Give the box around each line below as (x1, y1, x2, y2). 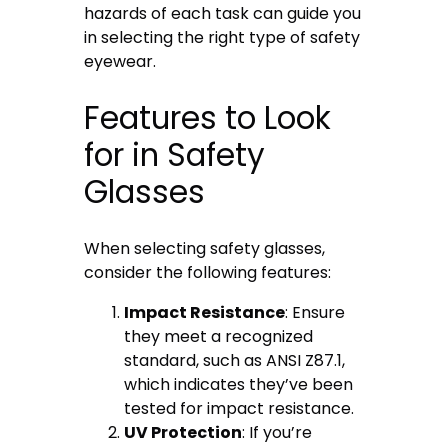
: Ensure (285, 300, 346, 324)
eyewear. (84, 49, 157, 73)
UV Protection (124, 420, 243, 444)
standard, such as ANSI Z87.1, (124, 348, 346, 372)
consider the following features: (84, 260, 332, 284)
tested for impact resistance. (124, 396, 355, 420)
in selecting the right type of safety (84, 25, 361, 49)
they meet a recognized (124, 324, 314, 348)
